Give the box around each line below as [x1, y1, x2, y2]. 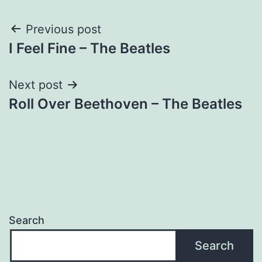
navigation [8, 46, 111, 72]
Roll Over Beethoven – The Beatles [9, 95, 242, 112]
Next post [9, 77, 63, 92]
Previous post [26, 22, 101, 36]
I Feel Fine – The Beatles [9, 39, 170, 57]
